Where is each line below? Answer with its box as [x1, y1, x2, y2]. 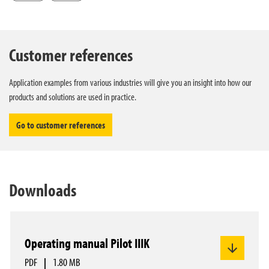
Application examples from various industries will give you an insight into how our [9, 76, 252, 88]
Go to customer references [16, 119, 105, 131]
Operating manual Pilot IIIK [25, 235, 150, 252]
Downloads [9, 179, 76, 201]
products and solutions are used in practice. [9, 91, 136, 103]
